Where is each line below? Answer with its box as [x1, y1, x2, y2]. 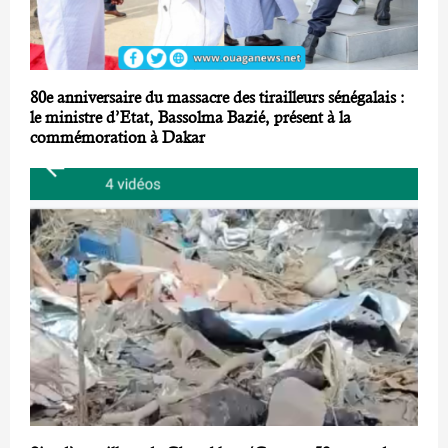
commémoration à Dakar [30, 127, 205, 147]
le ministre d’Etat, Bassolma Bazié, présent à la [30, 107, 351, 127]
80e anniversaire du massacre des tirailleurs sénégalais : [30, 87, 405, 107]
